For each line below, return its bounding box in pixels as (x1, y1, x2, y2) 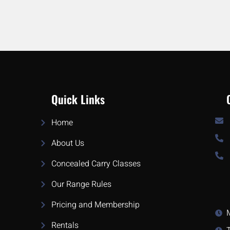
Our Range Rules (51, 178, 111, 190)
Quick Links (51, 90, 105, 107)
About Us (51, 137, 84, 149)
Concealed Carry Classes (51, 157, 141, 170)
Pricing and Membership (51, 198, 140, 211)
